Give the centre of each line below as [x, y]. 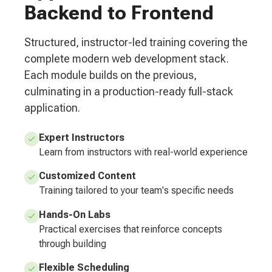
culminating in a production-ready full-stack [129, 92]
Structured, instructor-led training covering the [136, 42]
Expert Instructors [82, 138]
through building [73, 243]
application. [52, 108]
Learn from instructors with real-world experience [143, 152]
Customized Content [87, 176]
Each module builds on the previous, [110, 75]
